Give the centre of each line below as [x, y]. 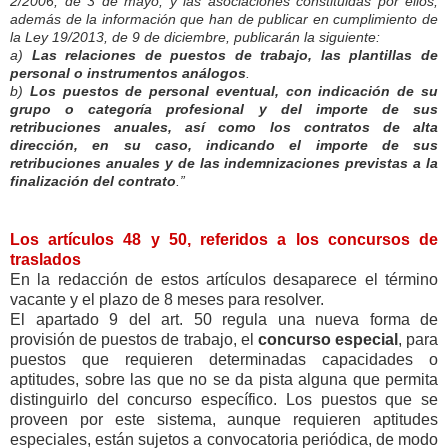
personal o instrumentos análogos [128, 72]
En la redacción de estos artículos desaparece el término [224, 279]
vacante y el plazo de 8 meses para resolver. [167, 299]
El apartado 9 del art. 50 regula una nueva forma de [224, 319]
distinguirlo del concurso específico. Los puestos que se [224, 399]
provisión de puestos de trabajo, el [134, 339]
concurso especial [327, 339]
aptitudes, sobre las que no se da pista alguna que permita [224, 379]
